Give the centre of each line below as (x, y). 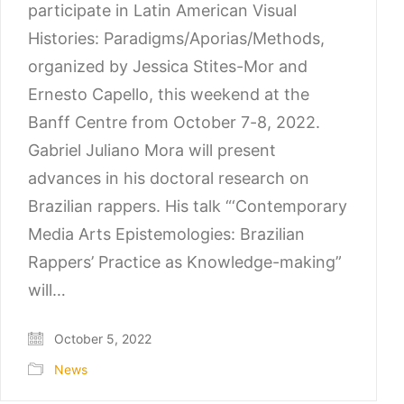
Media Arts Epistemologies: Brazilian (166, 234)
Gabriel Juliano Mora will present (152, 151)
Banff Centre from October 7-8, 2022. (174, 123)
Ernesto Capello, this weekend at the (169, 95)
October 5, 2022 (101, 338)
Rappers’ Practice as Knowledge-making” (185, 262)
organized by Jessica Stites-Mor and (168, 67)
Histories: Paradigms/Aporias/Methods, (176, 39)
